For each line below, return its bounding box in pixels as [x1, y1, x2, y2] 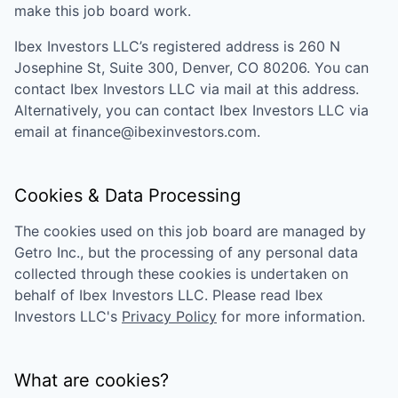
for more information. [221, 307, 365, 325]
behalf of [14, 286, 79, 304]
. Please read [204, 286, 291, 304]
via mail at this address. [200, 80, 359, 98]
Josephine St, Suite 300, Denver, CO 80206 [14, 59, 306, 76]
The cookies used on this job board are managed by [14, 222, 366, 240]
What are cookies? [14, 370, 169, 391]
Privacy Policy [122, 307, 217, 325]
